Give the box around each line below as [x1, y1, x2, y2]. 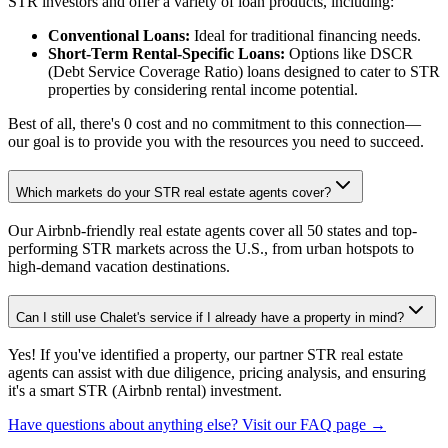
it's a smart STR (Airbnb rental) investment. [8, 382, 282, 400]
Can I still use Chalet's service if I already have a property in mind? [16, 309, 404, 325]
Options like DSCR [285, 45, 413, 63]
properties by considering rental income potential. [48, 81, 358, 99]
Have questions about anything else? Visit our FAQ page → [8, 416, 386, 434]
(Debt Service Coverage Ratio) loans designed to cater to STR [48, 63, 440, 81]
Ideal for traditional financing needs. [190, 27, 421, 45]
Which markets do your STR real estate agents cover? [16, 185, 331, 201]
